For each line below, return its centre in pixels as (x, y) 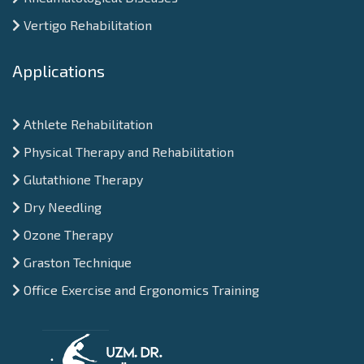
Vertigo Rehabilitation (86, 25)
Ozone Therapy (67, 235)
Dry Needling (61, 207)
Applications (58, 71)
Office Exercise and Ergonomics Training (140, 290)
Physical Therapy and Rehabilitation (127, 152)
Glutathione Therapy (82, 180)
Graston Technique (76, 262)
